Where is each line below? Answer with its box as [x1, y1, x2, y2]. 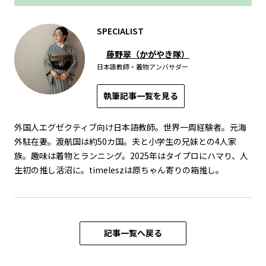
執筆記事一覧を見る [103, 89, 179, 102]
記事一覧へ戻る [104, 226, 162, 239]
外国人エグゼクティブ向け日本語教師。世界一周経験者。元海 [14, 121, 246, 133]
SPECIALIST [97, 24, 144, 37]
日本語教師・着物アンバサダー [97, 61, 189, 71]
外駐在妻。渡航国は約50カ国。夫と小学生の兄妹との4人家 [14, 135, 236, 147]
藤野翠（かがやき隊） [106, 47, 190, 60]
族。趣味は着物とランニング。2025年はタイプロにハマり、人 [14, 149, 248, 161]
